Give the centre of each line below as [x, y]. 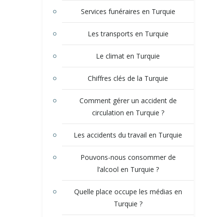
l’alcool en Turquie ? [128, 170]
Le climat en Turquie [128, 56]
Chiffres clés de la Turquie [128, 78]
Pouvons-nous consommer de [128, 157]
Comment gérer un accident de [128, 101]
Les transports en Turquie [128, 34]
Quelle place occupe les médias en [128, 192]
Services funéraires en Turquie [128, 12]
